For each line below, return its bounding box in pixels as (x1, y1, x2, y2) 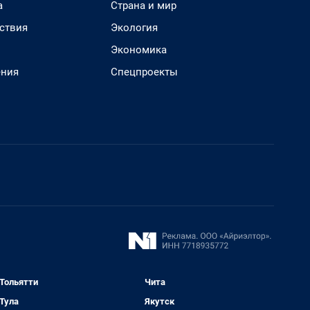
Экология (111, 21, 158, 34)
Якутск (145, 296, 175, 307)
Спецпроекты (111, 66, 178, 78)
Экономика (111, 44, 167, 56)
